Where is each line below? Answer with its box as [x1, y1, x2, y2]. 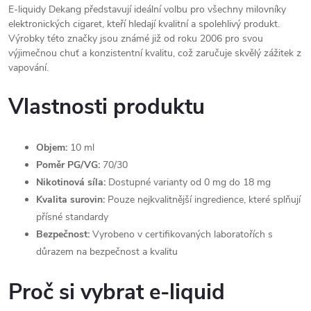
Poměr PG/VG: [36, 158, 100, 171]
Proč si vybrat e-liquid [8, 278, 225, 307]
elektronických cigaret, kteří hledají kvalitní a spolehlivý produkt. [8, 17, 280, 31]
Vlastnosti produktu [8, 92, 205, 121]
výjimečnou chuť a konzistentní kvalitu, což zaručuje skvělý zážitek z [8, 47, 301, 60]
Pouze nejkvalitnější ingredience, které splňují [105, 193, 301, 206]
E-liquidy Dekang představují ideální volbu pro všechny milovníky [8, 3, 286, 16]
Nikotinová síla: [36, 176, 106, 189]
